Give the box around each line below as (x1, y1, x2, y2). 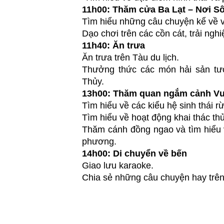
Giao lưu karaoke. (82, 160, 154, 171)
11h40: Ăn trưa (82, 40, 145, 51)
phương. (82, 136, 119, 147)
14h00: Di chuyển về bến (82, 148, 187, 159)
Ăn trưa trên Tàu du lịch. (82, 52, 179, 63)
